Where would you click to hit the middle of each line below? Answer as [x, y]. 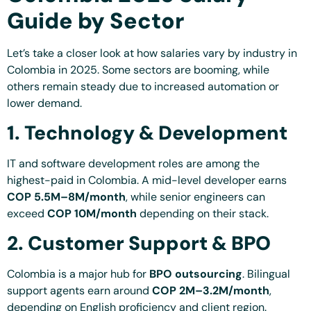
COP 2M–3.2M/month [211, 291]
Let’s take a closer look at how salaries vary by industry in [152, 53]
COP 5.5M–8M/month [66, 197]
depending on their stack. [203, 214]
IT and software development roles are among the [133, 164]
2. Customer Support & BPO [139, 244]
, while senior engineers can [195, 197]
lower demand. [44, 103]
